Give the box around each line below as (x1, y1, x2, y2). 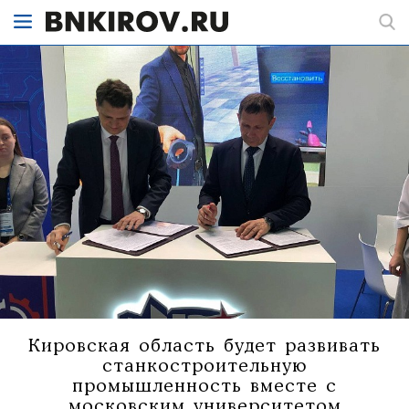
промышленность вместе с (72, 377, 337, 395)
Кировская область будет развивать (28, 337, 381, 355)
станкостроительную (102, 357, 307, 375)
